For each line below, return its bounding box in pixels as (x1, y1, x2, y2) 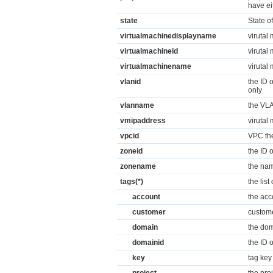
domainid (132, 238, 164, 247)
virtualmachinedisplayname (120, 32, 216, 40)
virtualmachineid (120, 47, 178, 55)
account (132, 193, 160, 201)
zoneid (120, 147, 143, 155)
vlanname (120, 101, 154, 110)
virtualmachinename (120, 62, 191, 71)
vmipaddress (120, 116, 166, 125)
